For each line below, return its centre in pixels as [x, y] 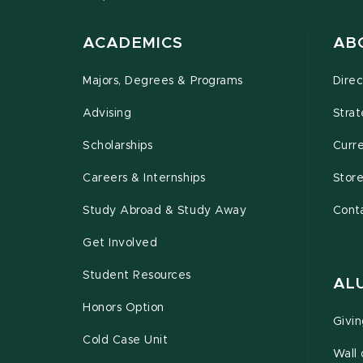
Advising [107, 114]
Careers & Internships [144, 179]
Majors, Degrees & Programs [163, 81]
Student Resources [137, 276]
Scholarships [118, 146]
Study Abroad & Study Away [165, 211]
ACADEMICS [133, 44]
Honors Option [124, 308]
